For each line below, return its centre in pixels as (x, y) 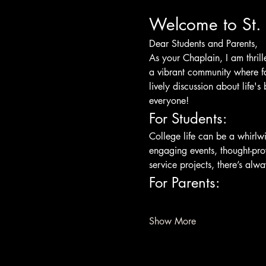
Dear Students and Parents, (203, 43)
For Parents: (184, 182)
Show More (172, 221)
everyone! (169, 100)
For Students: (188, 118)
